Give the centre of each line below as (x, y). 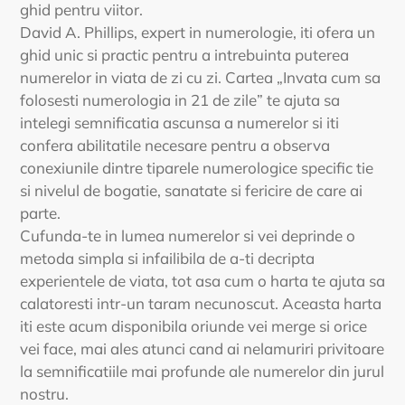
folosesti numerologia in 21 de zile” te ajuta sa (180, 99)
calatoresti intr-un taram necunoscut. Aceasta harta (201, 303)
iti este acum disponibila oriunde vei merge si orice (193, 325)
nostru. (44, 393)
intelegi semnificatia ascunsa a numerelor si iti (179, 122)
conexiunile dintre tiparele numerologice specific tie (197, 167)
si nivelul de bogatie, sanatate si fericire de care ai (191, 190)
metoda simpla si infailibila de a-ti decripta (167, 258)
